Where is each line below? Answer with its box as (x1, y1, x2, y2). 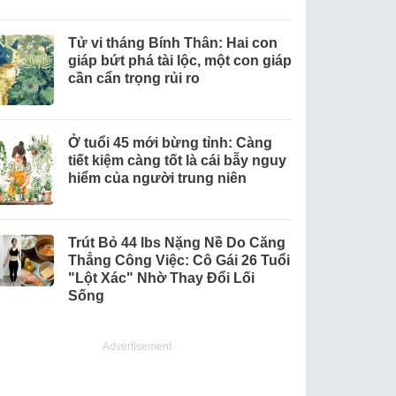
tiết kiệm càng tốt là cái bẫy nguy (67, 153, 286, 169)
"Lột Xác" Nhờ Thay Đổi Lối (67, 270, 255, 286)
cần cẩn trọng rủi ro (67, 71, 200, 87)
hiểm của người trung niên (67, 171, 247, 187)
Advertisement (103, 340, 172, 354)
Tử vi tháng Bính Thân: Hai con (67, 35, 278, 51)
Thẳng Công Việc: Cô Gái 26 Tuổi (67, 253, 290, 269)
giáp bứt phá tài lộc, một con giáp (67, 53, 292, 69)
